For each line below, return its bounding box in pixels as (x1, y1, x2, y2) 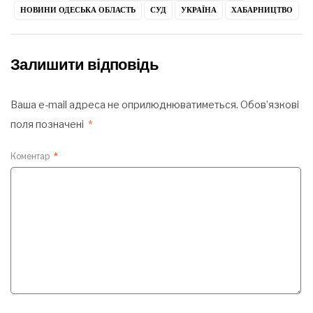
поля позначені (10, 118, 86, 131)
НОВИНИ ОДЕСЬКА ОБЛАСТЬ (20, 4, 136, 16)
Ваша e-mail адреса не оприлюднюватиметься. (10, 99, 238, 112)
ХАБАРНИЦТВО (231, 4, 293, 16)
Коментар (10, 150, 52, 161)
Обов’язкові (240, 99, 299, 112)
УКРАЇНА (181, 4, 217, 16)
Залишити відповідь (10, 54, 159, 76)
